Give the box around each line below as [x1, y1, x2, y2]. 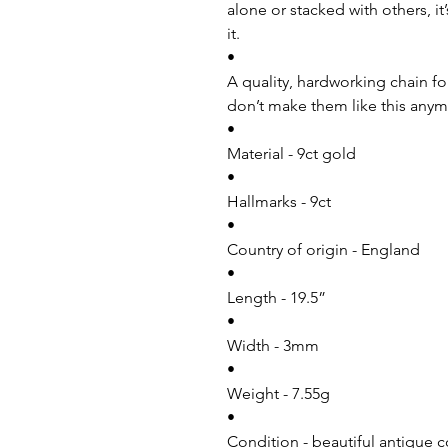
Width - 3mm [227, 335, 319, 355]
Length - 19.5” [227, 287, 326, 307]
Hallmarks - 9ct [227, 191, 331, 211]
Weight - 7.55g [227, 383, 330, 403]
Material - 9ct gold [227, 143, 356, 163]
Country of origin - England [227, 239, 420, 259]
